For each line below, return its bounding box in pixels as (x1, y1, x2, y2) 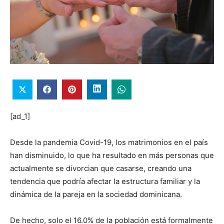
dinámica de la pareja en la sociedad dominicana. (10, 189, 182, 199)
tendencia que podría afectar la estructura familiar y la (10, 176, 200, 186)
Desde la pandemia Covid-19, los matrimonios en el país (10, 137, 208, 147)
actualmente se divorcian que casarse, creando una (10, 163, 191, 173)
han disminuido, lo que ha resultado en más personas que (10, 150, 214, 160)
